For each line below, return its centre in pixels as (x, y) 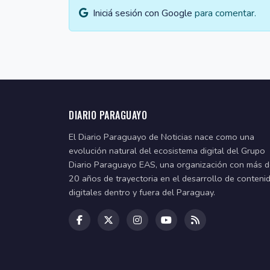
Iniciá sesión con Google (143, 14)
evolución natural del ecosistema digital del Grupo (167, 151)
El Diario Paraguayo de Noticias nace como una (162, 137)
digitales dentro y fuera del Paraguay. (142, 193)
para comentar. (224, 14)
